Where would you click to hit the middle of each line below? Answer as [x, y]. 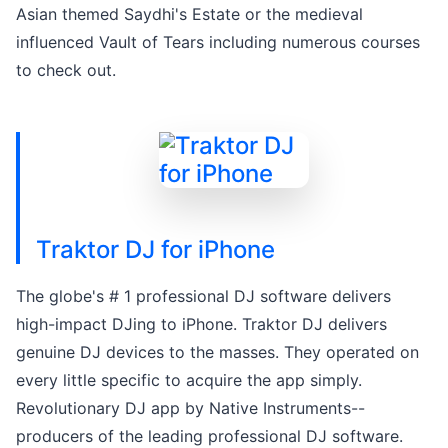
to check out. [66, 69]
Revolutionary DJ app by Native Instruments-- [190, 407]
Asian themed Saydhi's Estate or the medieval [189, 13]
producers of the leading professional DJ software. [209, 435]
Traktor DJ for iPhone [155, 249]
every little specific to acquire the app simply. [189, 379]
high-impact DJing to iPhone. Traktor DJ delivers [201, 323]
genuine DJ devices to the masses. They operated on [217, 351]
